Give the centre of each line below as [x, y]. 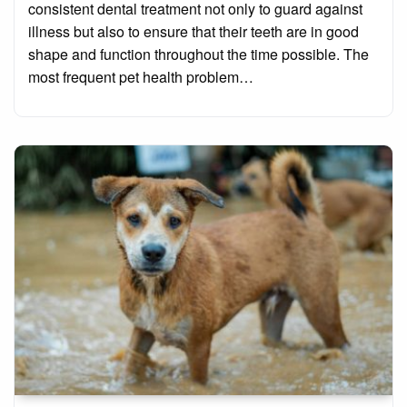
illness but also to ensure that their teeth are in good [194, 32]
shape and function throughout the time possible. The [199, 55]
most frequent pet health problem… [141, 77]
